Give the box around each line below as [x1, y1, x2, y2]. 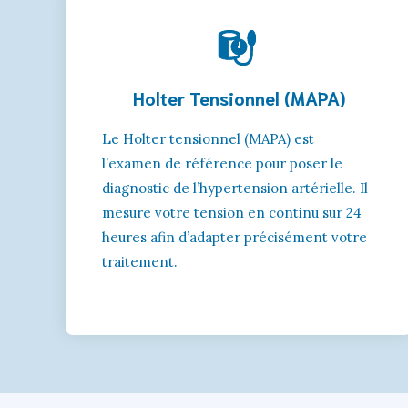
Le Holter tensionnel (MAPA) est [102, 129, 314, 148]
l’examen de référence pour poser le [102, 154, 342, 172]
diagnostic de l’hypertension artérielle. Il [102, 178, 368, 197]
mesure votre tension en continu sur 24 [102, 203, 362, 221]
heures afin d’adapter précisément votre [102, 228, 367, 246]
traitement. [102, 252, 178, 270]
